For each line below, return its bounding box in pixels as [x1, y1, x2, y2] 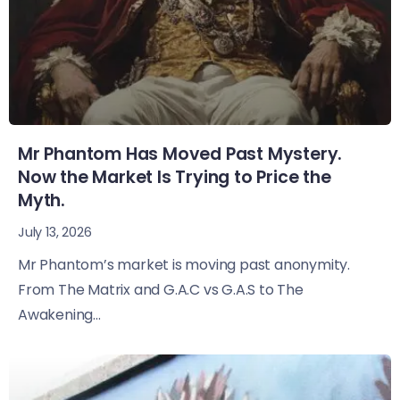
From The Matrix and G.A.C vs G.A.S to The [18, 279, 304, 301]
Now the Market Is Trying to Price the [18, 165, 331, 190]
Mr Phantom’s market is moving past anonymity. [18, 254, 350, 276]
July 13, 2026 [18, 223, 92, 242]
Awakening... [18, 304, 101, 326]
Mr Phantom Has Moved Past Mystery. [18, 142, 343, 167]
